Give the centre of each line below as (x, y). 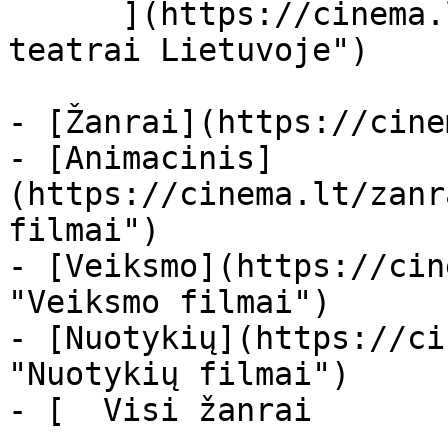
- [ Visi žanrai (188, 410)
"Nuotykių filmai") (179, 374)
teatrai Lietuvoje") (188, 50)
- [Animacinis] (141, 158)
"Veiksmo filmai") (169, 302)
